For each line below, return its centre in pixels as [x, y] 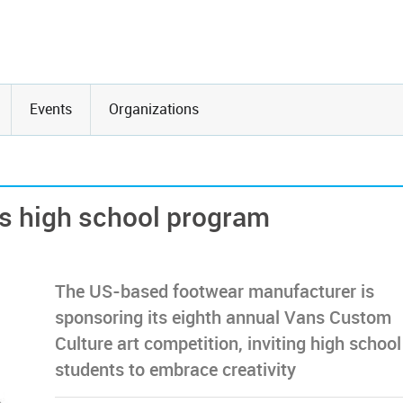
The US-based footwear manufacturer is [215, 292]
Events [51, 109]
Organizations [154, 109]
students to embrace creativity [175, 370]
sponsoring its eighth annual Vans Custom [223, 318]
